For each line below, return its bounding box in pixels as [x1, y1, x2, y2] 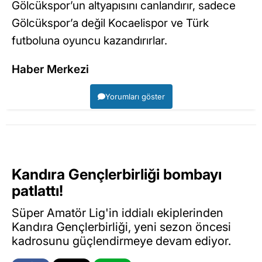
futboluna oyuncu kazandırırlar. [12, 33, 167, 47]
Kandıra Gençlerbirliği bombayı [12, 165, 222, 183]
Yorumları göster [105, 91, 165, 101]
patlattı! [12, 181, 67, 199]
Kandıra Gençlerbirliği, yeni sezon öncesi [12, 220, 231, 235]
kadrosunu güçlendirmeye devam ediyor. [12, 234, 234, 249]
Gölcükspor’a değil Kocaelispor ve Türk [12, 16, 209, 30]
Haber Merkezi [12, 62, 89, 76]
